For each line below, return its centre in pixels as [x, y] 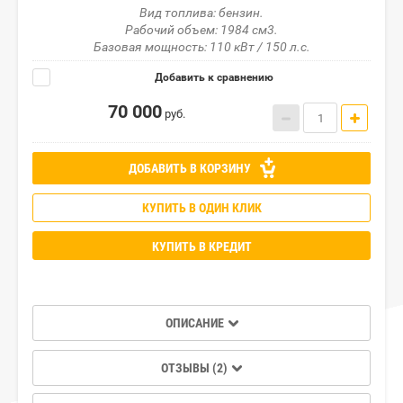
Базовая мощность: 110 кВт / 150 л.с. [201, 47]
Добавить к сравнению [213, 78]
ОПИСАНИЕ [194, 323]
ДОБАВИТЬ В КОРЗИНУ [191, 169]
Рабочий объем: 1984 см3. [201, 30]
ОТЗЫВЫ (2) [194, 368]
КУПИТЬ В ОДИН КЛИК [201, 208]
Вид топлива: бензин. [201, 13]
